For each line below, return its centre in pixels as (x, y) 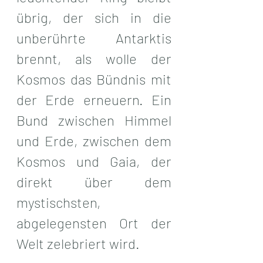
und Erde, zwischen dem (94, 140)
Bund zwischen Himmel (94, 120)
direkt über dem (94, 181)
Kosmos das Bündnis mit (94, 79)
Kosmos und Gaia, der (94, 161)
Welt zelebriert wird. (78, 243)
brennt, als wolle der (94, 58)
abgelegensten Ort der (94, 222)
